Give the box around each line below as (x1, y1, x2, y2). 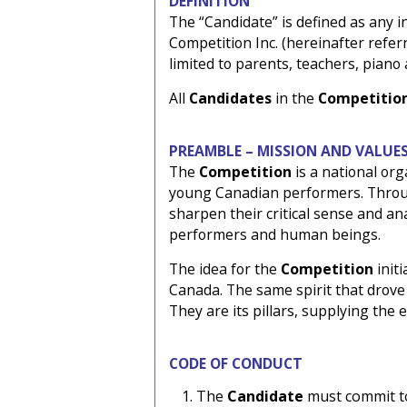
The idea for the (168, 259, 281, 279)
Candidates (188, 88, 275, 108)
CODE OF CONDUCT (168, 353, 303, 373)
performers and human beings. (168, 224, 381, 244)
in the (274, 88, 318, 108)
